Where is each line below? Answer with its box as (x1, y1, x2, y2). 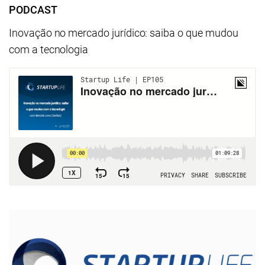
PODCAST (9, 4, 57, 16)
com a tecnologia (9, 43, 89, 56)
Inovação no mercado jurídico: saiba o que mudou (9, 27, 238, 39)
